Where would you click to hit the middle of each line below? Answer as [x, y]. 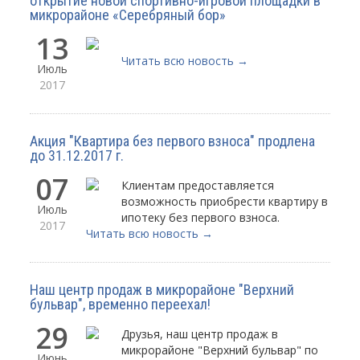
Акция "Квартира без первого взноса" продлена [173, 141]
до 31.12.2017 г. [77, 156]
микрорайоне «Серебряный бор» [128, 15]
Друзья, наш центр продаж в [200, 334]
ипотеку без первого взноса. [201, 218]
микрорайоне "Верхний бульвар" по [220, 350]
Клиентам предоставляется [198, 186]
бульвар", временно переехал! [121, 305]
